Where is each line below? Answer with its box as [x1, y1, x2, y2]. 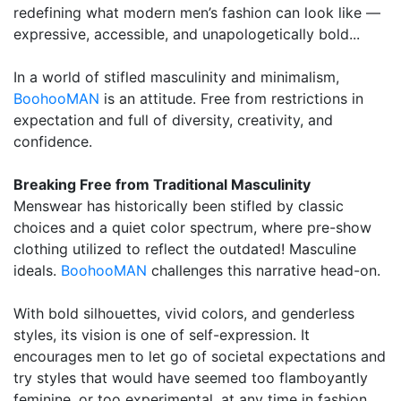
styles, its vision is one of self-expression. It [13, 326, 310, 345]
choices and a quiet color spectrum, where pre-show [13, 218, 371, 237]
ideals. [13, 261, 61, 280]
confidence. [13, 132, 92, 151]
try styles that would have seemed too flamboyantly [13, 369, 368, 388]
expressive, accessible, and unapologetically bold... [13, 25, 360, 44]
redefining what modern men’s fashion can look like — [13, 4, 380, 22]
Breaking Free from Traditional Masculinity [13, 175, 311, 194]
